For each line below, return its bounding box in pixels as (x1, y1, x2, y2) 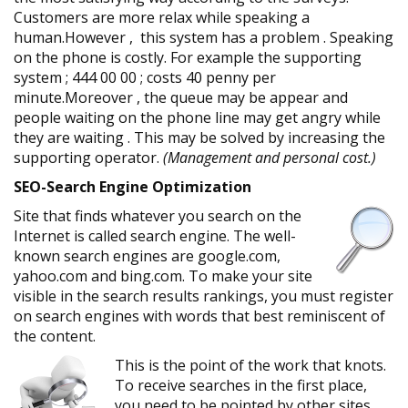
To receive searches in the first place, (115, 375, 367, 395)
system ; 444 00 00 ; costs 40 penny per (14, 67, 276, 87)
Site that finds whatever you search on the (14, 206, 301, 226)
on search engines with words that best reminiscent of (14, 306, 385, 326)
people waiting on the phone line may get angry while (14, 107, 381, 127)
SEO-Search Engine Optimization (14, 177, 251, 197)
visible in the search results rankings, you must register (14, 286, 393, 306)
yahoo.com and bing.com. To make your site (14, 266, 312, 286)
